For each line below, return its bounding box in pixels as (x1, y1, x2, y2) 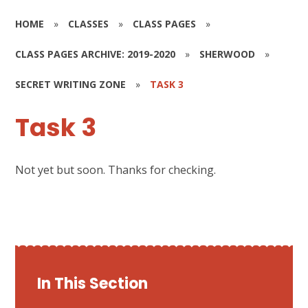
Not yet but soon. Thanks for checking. (15, 162, 217, 177)
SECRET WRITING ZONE (15, 77, 126, 91)
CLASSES (68, 16, 109, 30)
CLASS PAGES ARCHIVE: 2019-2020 (15, 47, 176, 60)
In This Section (37, 272, 148, 294)
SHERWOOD (199, 47, 256, 60)
